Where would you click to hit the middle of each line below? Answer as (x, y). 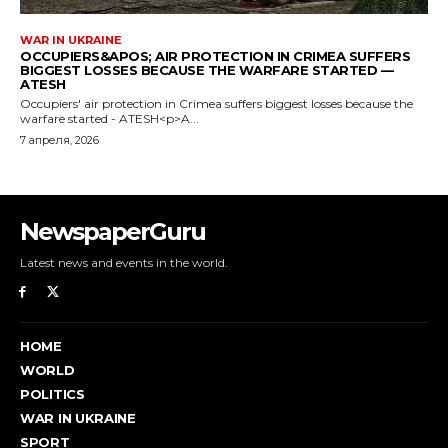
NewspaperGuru (112, 232)
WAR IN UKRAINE (78, 418)
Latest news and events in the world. (124, 263)
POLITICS (52, 394)
